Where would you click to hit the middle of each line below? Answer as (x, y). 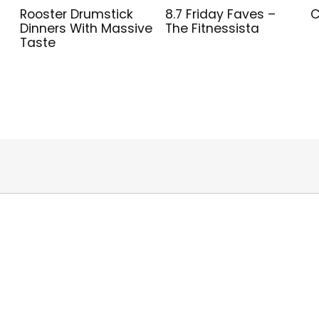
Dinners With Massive (87, 28)
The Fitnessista (213, 28)
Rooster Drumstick (77, 14)
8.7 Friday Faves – (221, 14)
